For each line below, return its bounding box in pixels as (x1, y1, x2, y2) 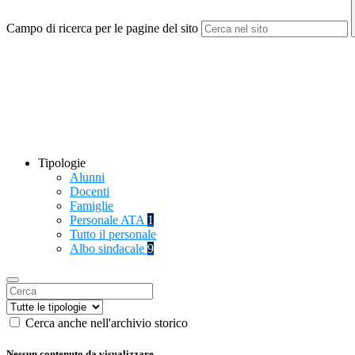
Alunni (70, 170, 105, 185)
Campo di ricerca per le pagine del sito (6, 21, 198, 36)
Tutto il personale (70, 227, 156, 242)
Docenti (70, 185, 109, 199)
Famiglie (70, 199, 113, 213)
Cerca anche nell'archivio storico (25, 316, 188, 330)
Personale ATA (70, 213, 147, 227)
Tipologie (38, 156, 86, 170)
